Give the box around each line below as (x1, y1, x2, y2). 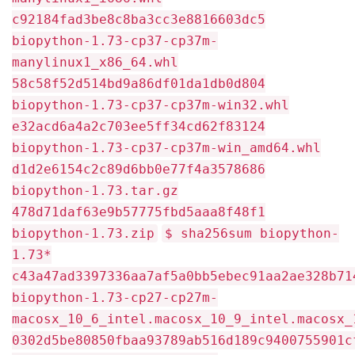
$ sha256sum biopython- (165, 226, 339, 241)
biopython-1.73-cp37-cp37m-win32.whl (12, 97, 289, 113)
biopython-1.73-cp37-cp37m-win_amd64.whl (12, 140, 321, 155)
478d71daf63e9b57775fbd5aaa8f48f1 (12, 204, 265, 219)
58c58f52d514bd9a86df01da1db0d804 (12, 76, 265, 91)
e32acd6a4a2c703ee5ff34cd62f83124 (12, 119, 265, 134)
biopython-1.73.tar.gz (12, 183, 178, 198)
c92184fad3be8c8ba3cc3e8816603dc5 (12, 12, 265, 27)
